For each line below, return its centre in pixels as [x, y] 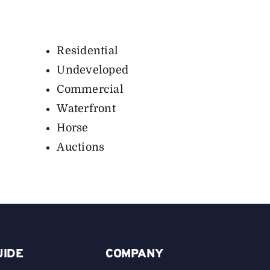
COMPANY [134, 255]
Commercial [90, 89]
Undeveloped [93, 70]
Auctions [81, 147]
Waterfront [86, 109]
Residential [88, 51]
